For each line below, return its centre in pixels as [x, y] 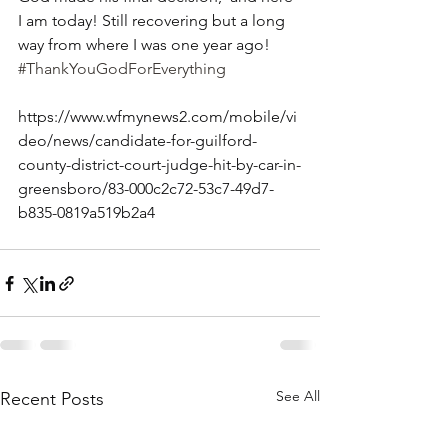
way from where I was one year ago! [144, 44]
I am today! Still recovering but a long [153, 20]
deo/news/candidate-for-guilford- [137, 140]
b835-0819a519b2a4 [86, 212]
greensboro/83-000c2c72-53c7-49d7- [146, 188]
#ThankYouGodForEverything [122, 68]
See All [298, 396]
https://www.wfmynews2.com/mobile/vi [157, 116]
